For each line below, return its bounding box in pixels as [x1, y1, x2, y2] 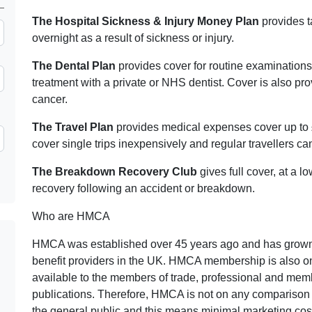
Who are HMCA [32, 210, 110, 222]
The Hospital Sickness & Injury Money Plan [32, 15, 262, 27]
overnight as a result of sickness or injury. [32, 32, 234, 44]
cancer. [32, 93, 68, 105]
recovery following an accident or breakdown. [32, 182, 255, 194]
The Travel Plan [32, 121, 114, 133]
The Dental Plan [32, 60, 116, 72]
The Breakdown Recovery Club [32, 166, 197, 178]
